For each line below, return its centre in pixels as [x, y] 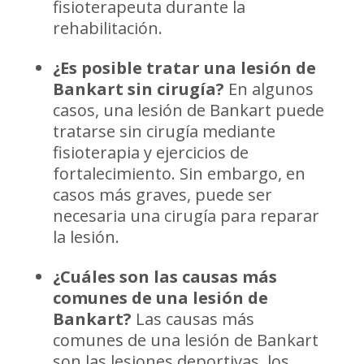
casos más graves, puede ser [162, 194]
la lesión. [86, 236]
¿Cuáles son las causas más [165, 276]
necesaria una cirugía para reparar [186, 215]
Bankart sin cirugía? [138, 89]
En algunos [269, 89]
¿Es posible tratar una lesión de [184, 67]
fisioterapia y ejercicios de [150, 152]
